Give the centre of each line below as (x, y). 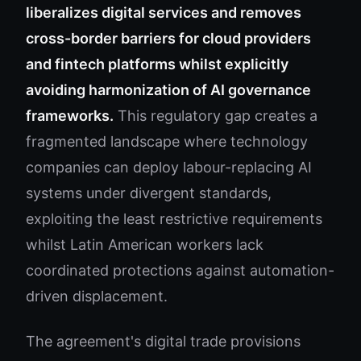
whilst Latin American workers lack (145, 245)
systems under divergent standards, (149, 193)
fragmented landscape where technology (167, 141)
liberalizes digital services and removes (164, 12)
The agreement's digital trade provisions (163, 341)
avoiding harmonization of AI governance (168, 90)
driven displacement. (97, 296)
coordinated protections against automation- (180, 270)
